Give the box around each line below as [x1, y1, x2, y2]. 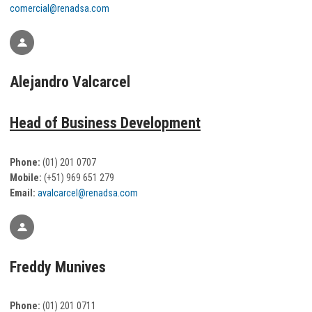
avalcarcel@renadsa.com [38, 187, 138, 198]
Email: [10, 187, 38, 198]
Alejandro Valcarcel [10, 73, 130, 91]
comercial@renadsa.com [10, 2, 109, 14]
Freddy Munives [10, 258, 106, 276]
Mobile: [10, 171, 42, 183]
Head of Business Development [10, 114, 201, 132]
